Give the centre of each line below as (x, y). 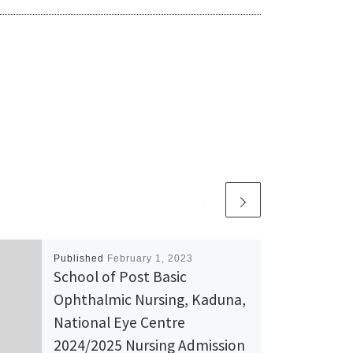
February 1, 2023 (150, 258)
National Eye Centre (119, 322)
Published (80, 258)
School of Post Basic (120, 276)
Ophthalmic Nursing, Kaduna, (149, 299)
